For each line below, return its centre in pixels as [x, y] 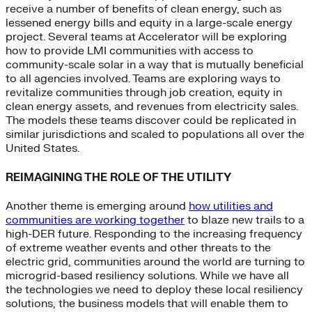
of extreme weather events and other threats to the [138, 248]
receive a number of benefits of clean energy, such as [143, 9]
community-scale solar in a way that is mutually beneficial [155, 65]
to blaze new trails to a [244, 220]
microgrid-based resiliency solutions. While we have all [147, 275]
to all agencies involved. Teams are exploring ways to [143, 79]
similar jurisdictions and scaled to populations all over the [155, 135]
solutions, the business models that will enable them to [147, 303]
